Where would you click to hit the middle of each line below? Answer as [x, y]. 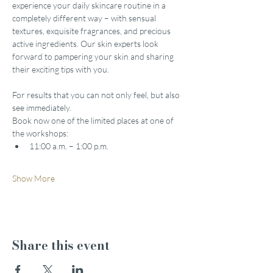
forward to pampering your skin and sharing [94, 56]
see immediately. [42, 108]
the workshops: [40, 133]
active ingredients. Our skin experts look [86, 44]
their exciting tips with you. [61, 69]
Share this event [61, 245]
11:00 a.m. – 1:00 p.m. [69, 146]
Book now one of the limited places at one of [94, 120]
